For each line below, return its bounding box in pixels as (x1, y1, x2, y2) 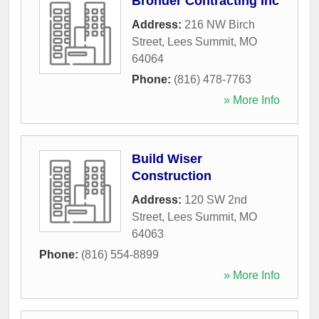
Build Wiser (132, 151, 202, 166)
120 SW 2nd (184, 193, 247, 206)
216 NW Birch (184, 18, 255, 31)
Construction (132, 168, 211, 183)
